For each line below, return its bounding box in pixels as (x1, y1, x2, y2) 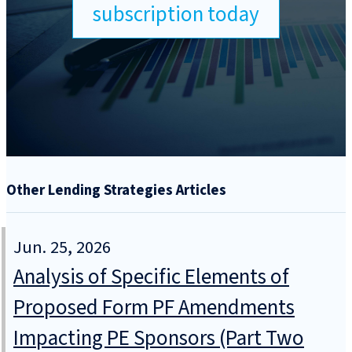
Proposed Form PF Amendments (13, 292, 295, 324)
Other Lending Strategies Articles (6, 179, 226, 200)
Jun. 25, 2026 (13, 235, 111, 261)
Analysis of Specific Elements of (13, 262, 289, 293)
